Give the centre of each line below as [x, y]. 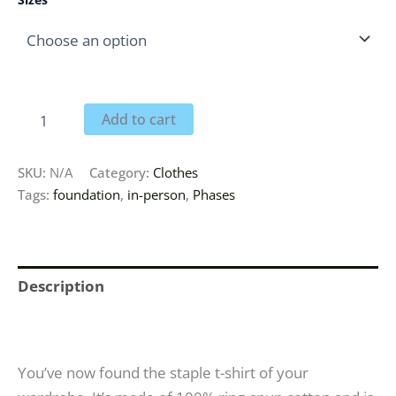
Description [61, 286]
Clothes [175, 172]
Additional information [104, 325]
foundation [87, 194]
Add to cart [139, 119]
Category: [121, 172]
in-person [156, 194]
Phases [214, 194]
